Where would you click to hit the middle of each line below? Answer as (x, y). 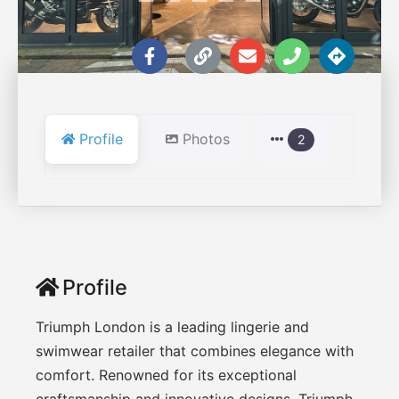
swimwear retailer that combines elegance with (195, 350)
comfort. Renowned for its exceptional (166, 375)
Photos (206, 138)
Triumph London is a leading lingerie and (172, 326)
